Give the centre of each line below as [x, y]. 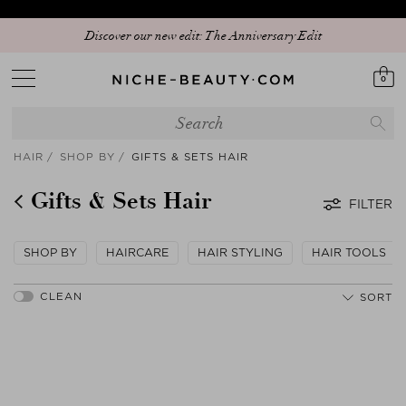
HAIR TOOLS [349, 252]
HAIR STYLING [240, 252]
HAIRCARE [137, 252]
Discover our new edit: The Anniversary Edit [203, 35]
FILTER [371, 204]
